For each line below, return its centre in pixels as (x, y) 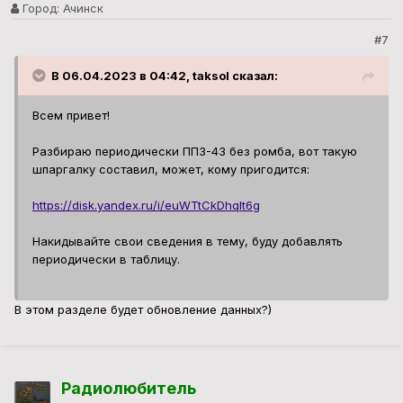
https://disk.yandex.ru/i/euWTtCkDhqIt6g (146, 206)
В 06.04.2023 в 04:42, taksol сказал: (165, 76)
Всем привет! (71, 116)
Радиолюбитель (129, 389)
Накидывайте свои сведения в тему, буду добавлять (188, 242)
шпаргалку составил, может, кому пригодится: (171, 170)
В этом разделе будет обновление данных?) (143, 310)
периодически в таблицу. (106, 260)
